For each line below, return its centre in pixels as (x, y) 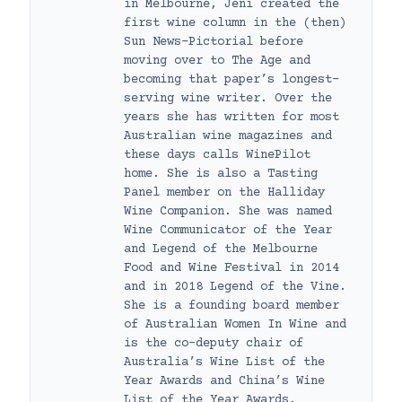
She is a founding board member (232, 306)
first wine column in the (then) (235, 23)
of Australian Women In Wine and (235, 324)
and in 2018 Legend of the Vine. (235, 287)
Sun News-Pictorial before (214, 42)
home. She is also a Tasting (221, 174)
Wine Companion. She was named (228, 211)
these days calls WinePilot (217, 155)
